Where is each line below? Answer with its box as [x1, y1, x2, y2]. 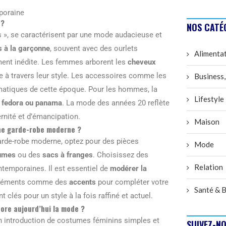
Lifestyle [194, 94, 224, 104]
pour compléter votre [96, 178, 168, 187]
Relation [194, 162, 223, 172]
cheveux [128, 58, 156, 67]
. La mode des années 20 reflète [62, 98, 169, 107]
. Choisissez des [93, 150, 148, 159]
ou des [16, 150, 42, 159]
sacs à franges [42, 150, 93, 159]
